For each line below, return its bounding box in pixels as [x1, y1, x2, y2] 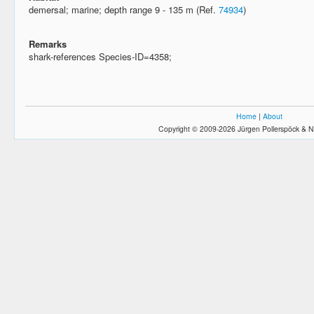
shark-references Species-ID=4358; [29, 49, 172, 63]
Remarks [29, 36, 67, 50]
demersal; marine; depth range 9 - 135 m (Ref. [29, 2, 219, 16]
